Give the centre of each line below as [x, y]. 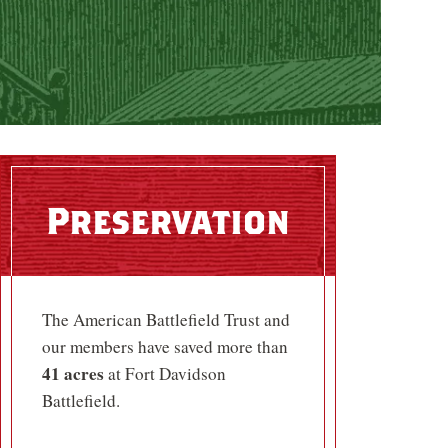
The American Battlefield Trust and [166, 320]
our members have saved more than [165, 347]
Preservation [168, 221]
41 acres [73, 374]
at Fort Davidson [165, 374]
